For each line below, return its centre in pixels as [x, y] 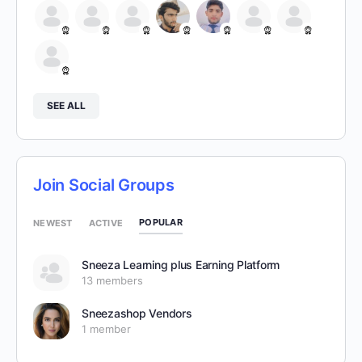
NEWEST [53, 223]
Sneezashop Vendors [137, 313]
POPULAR [161, 222]
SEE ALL [66, 105]
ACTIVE [105, 223]
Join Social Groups [104, 185]
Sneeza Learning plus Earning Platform [181, 265]
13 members [112, 280]
